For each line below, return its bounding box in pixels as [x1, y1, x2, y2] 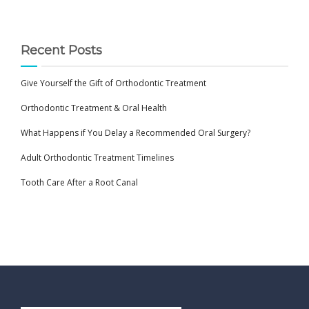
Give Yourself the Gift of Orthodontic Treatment [21, 77, 206, 90]
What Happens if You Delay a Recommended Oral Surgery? [21, 127, 250, 139]
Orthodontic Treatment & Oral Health [21, 102, 167, 114]
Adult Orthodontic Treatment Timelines [21, 152, 174, 164]
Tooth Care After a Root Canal [21, 177, 138, 189]
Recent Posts [21, 43, 102, 59]
